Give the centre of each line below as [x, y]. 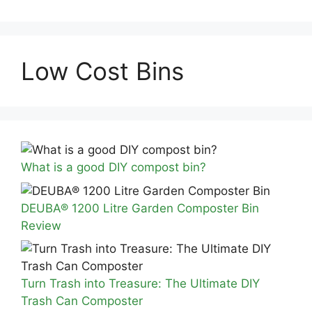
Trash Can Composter [82, 301]
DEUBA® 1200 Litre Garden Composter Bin [140, 208]
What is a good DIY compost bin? [114, 167]
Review [41, 225]
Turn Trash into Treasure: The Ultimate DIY [140, 283]
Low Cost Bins [102, 71]
